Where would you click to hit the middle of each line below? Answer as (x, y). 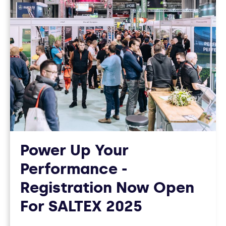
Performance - (74, 169)
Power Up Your (74, 151)
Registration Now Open (107, 188)
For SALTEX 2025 (81, 207)
